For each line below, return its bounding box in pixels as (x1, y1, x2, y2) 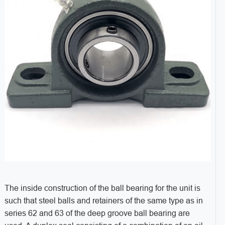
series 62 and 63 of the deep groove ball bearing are (4, 209, 190, 218)
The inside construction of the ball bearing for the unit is (4, 184, 200, 193)
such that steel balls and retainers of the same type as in (4, 196, 203, 205)
